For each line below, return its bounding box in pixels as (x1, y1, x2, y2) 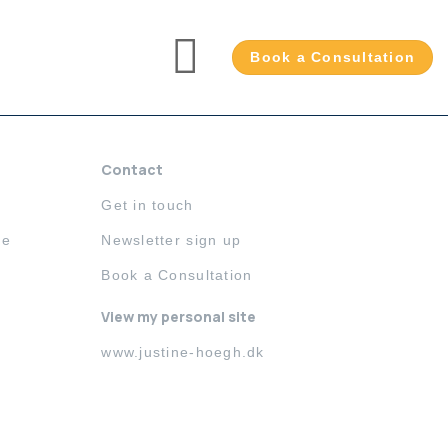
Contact (101, 160, 164, 179)
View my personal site (101, 307, 257, 326)
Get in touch (101, 197, 194, 213)
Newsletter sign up (101, 232, 242, 248)
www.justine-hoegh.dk (101, 344, 265, 360)
